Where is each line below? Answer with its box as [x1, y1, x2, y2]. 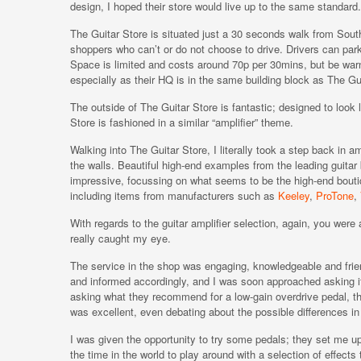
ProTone [316, 188, 354, 203]
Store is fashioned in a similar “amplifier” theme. [70, 114, 293, 130]
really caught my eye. [70, 230, 171, 246]
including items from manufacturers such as [70, 188, 278, 203]
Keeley [278, 188, 309, 203]
